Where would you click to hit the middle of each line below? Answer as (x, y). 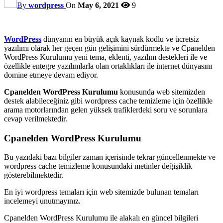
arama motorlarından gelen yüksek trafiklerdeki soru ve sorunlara (106, 110)
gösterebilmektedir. (34, 175)
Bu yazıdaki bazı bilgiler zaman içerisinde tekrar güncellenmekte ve (110, 157)
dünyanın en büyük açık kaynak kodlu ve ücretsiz (120, 39)
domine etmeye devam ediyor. (51, 75)
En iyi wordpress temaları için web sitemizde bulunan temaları (101, 192)
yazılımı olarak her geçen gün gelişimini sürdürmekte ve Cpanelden (110, 48)
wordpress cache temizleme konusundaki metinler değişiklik (98, 166)
